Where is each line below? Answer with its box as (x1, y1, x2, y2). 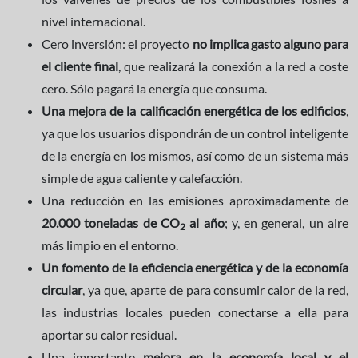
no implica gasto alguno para (192, 35, 348, 51)
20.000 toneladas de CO (42, 214, 180, 230)
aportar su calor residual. (42, 326, 177, 342)
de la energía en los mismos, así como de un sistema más (42, 147, 348, 163)
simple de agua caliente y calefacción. (42, 169, 242, 185)
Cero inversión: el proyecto (42, 35, 193, 51)
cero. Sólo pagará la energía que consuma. (42, 80, 267, 96)
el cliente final (42, 58, 119, 74)
